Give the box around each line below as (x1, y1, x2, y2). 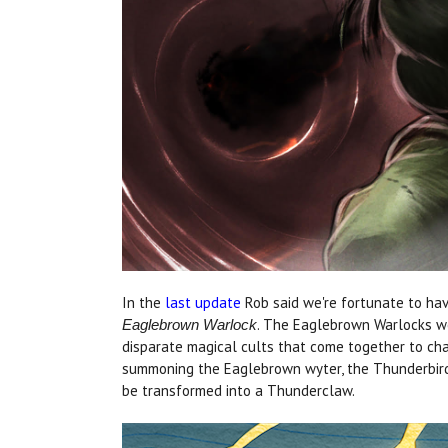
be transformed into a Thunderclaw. (122, 380, 355, 400)
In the (122, 292, 165, 312)
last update (165, 292, 241, 312)
